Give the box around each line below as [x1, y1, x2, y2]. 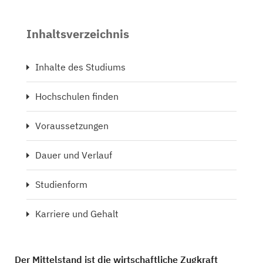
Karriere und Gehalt [35, 208, 119, 220]
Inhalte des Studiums [35, 61, 126, 73]
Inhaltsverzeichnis [26, 26, 129, 42]
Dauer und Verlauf [35, 149, 112, 161]
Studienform [35, 178, 87, 190]
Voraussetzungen [35, 120, 109, 131]
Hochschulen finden [35, 90, 119, 102]
